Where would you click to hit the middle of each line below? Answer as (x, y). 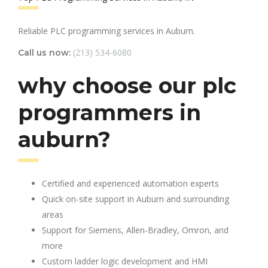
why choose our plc (127, 85)
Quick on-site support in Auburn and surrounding (135, 199)
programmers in (109, 112)
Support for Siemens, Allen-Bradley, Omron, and (135, 230)
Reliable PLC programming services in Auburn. (106, 31)
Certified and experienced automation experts (130, 183)
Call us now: (44, 52)
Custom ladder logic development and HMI (125, 261)
